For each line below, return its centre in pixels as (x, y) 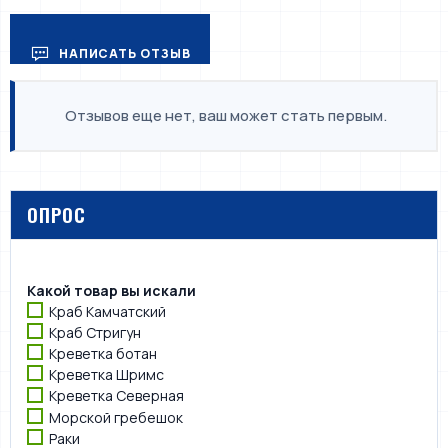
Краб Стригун (95, 332)
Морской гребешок (116, 417)
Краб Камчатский (107, 311)
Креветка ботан (103, 354)
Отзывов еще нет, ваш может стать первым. (225, 115)
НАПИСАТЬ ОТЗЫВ (123, 53)
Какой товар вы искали (111, 290)
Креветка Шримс (106, 375)
